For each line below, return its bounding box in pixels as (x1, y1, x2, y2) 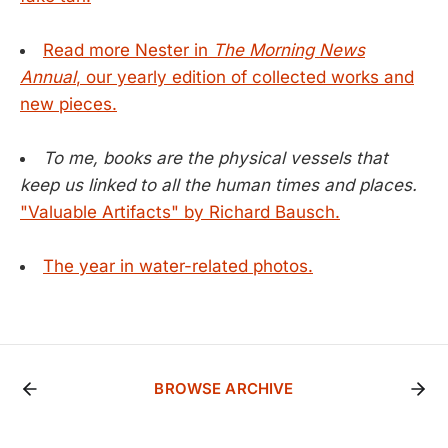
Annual (20, 66, 76, 87)
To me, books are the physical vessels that (43, 148, 388, 169)
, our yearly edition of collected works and (76, 66, 414, 87)
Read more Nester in (43, 39, 213, 60)
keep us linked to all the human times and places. (20, 175, 417, 196)
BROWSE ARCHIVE (154, 379, 294, 399)
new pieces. (20, 93, 117, 114)
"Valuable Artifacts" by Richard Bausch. (20, 202, 340, 223)
